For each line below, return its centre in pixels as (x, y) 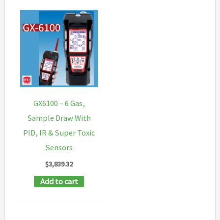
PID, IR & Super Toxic (59, 133)
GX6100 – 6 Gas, (59, 103)
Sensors (59, 148)
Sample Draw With (59, 118)
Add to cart (59, 181)
